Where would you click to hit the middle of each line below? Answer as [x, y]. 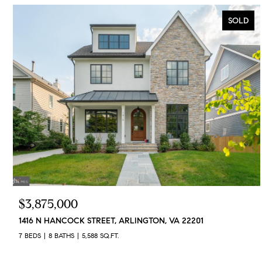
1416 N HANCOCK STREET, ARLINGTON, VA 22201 [111, 220]
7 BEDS [30, 235]
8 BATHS [61, 235]
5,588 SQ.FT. [100, 235]
